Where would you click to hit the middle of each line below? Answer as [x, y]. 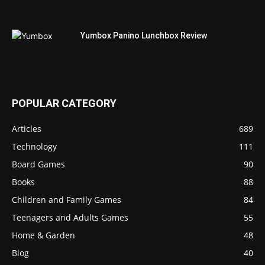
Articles [27, 128]
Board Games [38, 164]
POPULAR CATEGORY [64, 103]
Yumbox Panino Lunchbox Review [144, 35]
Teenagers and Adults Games [70, 217]
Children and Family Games [67, 199]
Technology [34, 146]
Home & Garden [43, 235]
